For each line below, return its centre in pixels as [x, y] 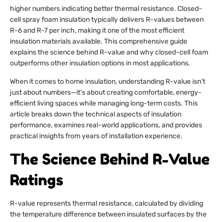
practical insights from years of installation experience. [96, 136]
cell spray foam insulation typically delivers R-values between [107, 20]
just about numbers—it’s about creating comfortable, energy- [106, 92]
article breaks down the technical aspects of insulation [96, 114]
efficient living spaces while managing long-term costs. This [104, 103]
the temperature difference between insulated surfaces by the [108, 215]
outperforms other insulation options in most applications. [100, 63]
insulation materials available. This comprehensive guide [99, 42]
